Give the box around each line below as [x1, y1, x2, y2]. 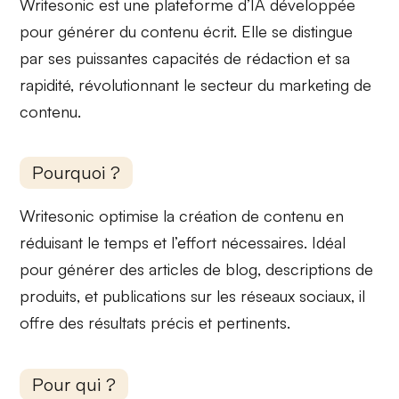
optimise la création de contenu [99, 206, 322, 226]
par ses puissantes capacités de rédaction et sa [20, 47, 351, 68]
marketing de [279, 74, 372, 94]
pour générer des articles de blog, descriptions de [20, 259, 374, 280]
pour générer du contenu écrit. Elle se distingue [20, 20, 354, 41]
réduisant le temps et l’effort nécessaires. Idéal [20, 232, 346, 253]
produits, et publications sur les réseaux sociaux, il [20, 286, 366, 306]
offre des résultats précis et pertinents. [20, 313, 291, 333]
